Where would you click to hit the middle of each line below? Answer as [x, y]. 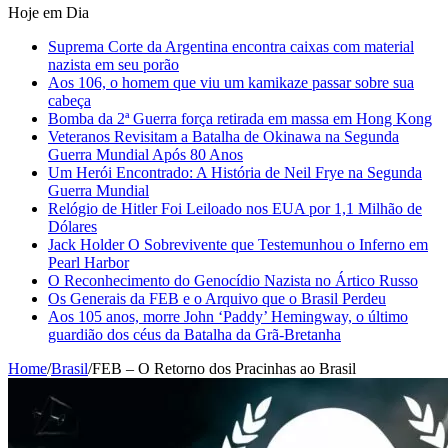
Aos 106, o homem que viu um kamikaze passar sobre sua [231, 82]
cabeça [69, 100]
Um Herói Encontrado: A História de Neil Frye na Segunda [235, 172]
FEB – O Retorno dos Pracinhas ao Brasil [224, 368]
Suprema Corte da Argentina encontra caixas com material [231, 46]
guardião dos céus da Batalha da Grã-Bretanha [194, 334]
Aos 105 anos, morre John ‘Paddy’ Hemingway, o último [228, 316]
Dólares [72, 226]
